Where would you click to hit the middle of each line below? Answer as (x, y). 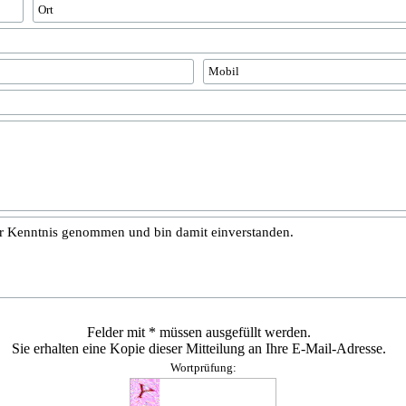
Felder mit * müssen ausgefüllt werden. (198, 332)
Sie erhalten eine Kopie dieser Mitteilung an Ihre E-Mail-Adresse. (198, 348)
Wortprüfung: (203, 367)
